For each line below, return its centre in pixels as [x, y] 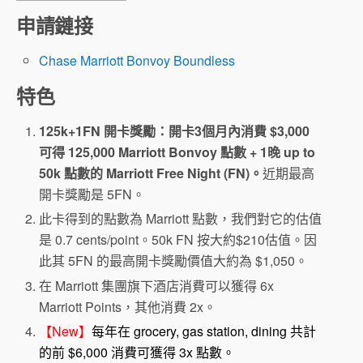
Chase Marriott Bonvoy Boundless [137, 61]
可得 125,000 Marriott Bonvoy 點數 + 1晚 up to [177, 152]
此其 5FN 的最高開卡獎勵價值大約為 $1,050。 [174, 261]
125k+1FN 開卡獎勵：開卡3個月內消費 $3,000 [175, 131]
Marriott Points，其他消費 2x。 [128, 306]
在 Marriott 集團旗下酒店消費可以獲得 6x [157, 285]
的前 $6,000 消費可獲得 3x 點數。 [137, 352]
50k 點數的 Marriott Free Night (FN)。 [151, 173]
